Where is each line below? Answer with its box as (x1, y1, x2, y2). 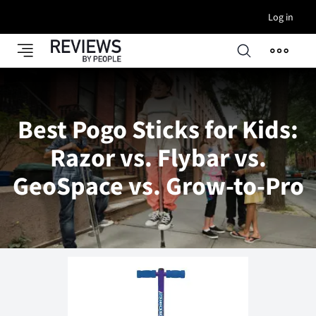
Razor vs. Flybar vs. (49, 142, 267, 174)
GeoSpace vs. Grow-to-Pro (12, 170, 304, 202)
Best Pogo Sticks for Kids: (18, 114, 298, 145)
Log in (268, 11, 293, 23)
